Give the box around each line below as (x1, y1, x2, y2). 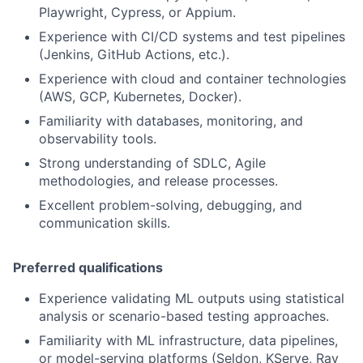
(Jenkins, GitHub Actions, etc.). (39, 46, 229, 63)
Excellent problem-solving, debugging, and (39, 197, 302, 214)
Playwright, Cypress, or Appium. (39, 4, 236, 21)
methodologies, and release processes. (39, 173, 278, 190)
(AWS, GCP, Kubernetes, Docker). (39, 88, 241, 105)
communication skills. (39, 215, 170, 232)
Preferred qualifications (13, 259, 163, 276)
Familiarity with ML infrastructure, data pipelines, (39, 332, 338, 349)
